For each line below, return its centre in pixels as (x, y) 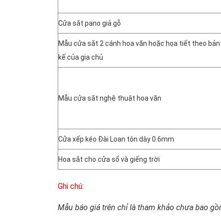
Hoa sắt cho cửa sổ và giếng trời (109, 159)
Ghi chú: (71, 186)
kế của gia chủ (81, 57)
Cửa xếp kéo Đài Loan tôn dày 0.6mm (116, 139)
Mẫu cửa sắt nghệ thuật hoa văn (110, 98)
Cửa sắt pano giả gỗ (90, 23)
